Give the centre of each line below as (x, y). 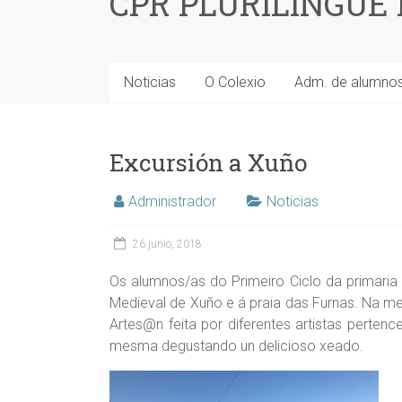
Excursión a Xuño (208, 163)
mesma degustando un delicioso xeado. (236, 346)
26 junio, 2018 (167, 245)
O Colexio (235, 83)
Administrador (172, 202)
